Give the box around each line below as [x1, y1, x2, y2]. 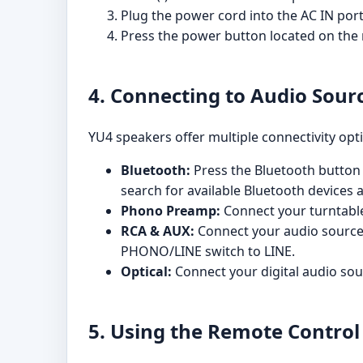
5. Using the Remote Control [88, 318, 360, 345]
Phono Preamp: [121, 202, 220, 220]
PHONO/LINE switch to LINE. [121, 242, 295, 261]
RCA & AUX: [121, 222, 194, 241]
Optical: [121, 263, 172, 281]
